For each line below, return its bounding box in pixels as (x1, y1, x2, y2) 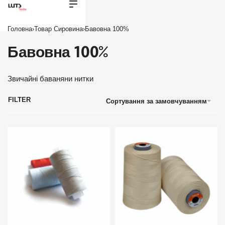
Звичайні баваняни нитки (8, 74, 93, 83)
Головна (8, 25, 32, 33)
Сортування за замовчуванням (106, 97, 207, 105)
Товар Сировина (34, 25, 83, 33)
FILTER (8, 96, 31, 103)
